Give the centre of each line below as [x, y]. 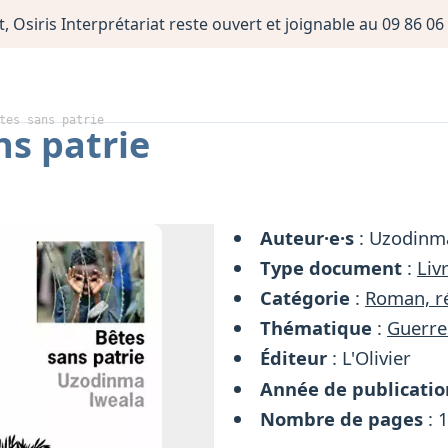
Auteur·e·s [307, 237]
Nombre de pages [342, 418]
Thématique [316, 328]
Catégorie [305, 297]
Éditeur [294, 358]
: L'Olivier [369, 358]
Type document [331, 267]
